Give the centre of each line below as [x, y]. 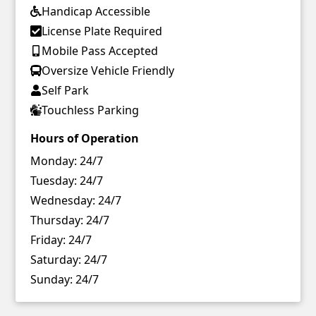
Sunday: [51, 279]
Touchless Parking [90, 110]
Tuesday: [53, 180]
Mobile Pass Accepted [99, 50]
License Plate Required [102, 31]
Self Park [65, 90]
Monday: [53, 160]
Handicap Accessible [96, 11]
